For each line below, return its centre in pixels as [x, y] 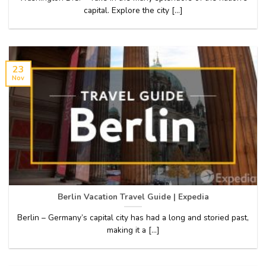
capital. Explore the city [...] [133, 10]
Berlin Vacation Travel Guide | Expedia [133, 197]
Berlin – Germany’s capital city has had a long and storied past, [133, 217]
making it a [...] [133, 230]
